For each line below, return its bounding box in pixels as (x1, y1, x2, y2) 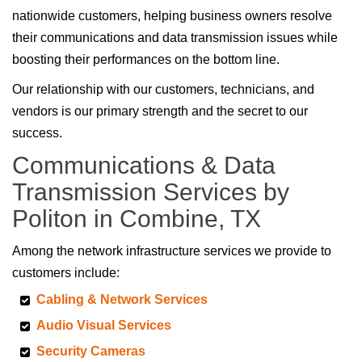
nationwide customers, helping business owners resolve (12, 9, 332, 23)
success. (12, 126, 62, 141)
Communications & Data (12, 152, 276, 179)
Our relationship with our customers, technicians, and (12, 82, 314, 97)
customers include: (12, 266, 120, 280)
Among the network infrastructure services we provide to (12, 244, 331, 259)
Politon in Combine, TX (12, 205, 261, 233)
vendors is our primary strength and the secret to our (12, 104, 308, 119)
